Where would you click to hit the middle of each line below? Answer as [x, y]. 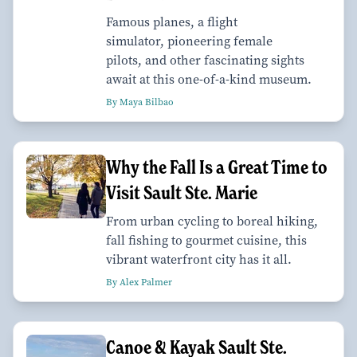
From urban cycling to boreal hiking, [212, 221]
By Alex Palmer [139, 282]
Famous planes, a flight [172, 22]
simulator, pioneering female [189, 41]
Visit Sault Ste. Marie [182, 192]
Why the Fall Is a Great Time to [217, 167]
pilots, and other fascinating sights [205, 60]
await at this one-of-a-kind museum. [209, 79]
